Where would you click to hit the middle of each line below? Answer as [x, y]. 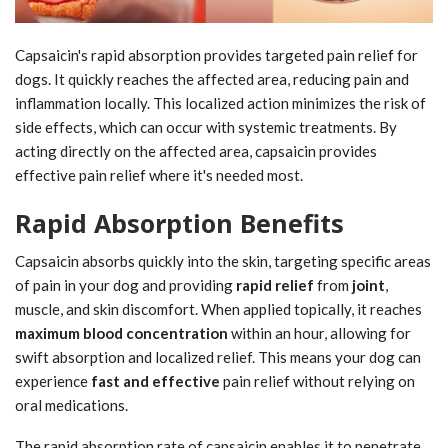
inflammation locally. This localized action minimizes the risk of [220, 102]
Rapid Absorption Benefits [179, 222]
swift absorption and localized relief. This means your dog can [218, 356]
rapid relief [275, 284]
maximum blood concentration [121, 332]
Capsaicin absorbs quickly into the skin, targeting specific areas [223, 260]
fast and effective [155, 380]
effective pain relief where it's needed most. [159, 174]
